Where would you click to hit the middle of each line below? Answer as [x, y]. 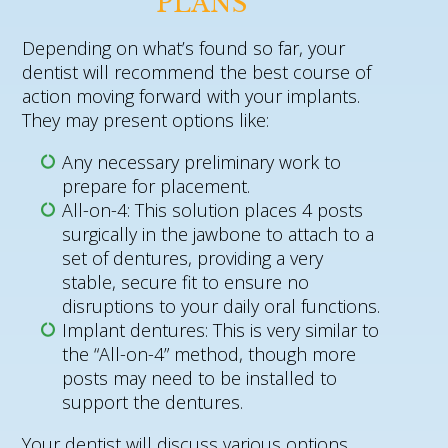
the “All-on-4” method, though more [209, 353]
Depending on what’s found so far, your [184, 47]
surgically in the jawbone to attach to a [218, 233]
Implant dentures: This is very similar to [221, 329]
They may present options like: [146, 119]
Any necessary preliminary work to [202, 161]
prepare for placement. [156, 185]
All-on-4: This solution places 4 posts [213, 209]
